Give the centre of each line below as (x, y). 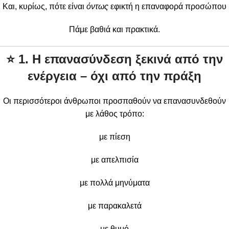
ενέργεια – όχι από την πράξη (114, 76)
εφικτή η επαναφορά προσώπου (167, 6)
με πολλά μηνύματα (114, 182)
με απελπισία (114, 159)
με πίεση (114, 136)
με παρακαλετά (114, 205)
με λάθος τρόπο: (114, 113)
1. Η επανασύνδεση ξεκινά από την (121, 59)
